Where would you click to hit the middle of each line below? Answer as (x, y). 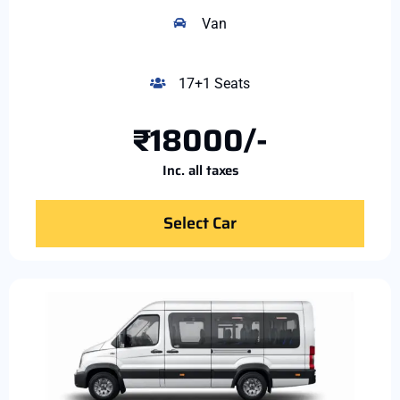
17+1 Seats (215, 83)
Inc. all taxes (200, 170)
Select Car (200, 223)
